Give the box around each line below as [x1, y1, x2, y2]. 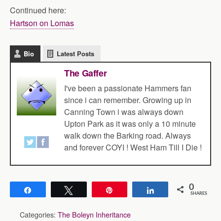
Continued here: [10, 4, 66, 16]
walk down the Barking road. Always [64, 130, 191, 141]
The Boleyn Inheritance [58, 209, 131, 220]
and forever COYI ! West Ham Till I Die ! [64, 142, 202, 153]
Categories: [20, 209, 58, 220]
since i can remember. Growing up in [64, 94, 191, 106]
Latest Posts [57, 49, 94, 58]
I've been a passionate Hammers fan [64, 82, 191, 94]
